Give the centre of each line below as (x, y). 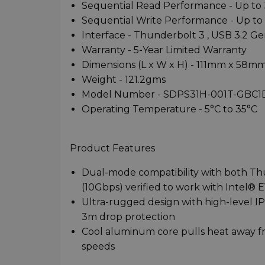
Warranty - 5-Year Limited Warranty (164, 50)
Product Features (112, 148)
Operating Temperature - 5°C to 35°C (169, 109)
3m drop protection (128, 216)
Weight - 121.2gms (124, 79)
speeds (98, 246)
